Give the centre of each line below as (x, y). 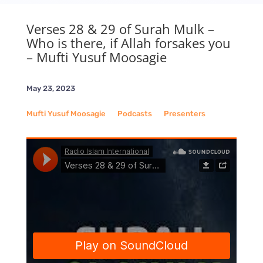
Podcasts (134, 114)
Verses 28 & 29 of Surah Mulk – (120, 29)
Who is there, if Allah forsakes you (128, 43)
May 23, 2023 (50, 88)
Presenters (184, 114)
